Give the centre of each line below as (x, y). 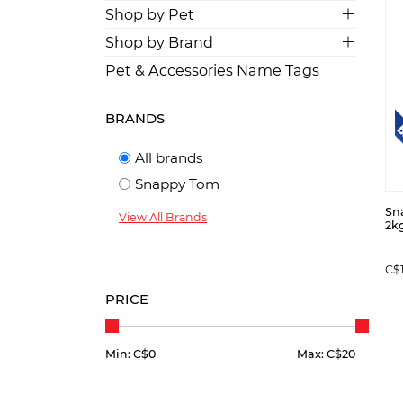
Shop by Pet (150, 14)
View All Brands (163, 217)
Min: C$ (127, 354)
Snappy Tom (177, 184)
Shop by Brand (159, 42)
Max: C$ (319, 354)
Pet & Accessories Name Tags (212, 70)
